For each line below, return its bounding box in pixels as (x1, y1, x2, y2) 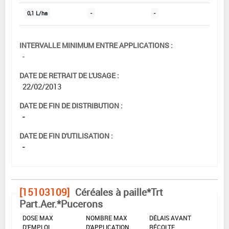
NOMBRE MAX (86, 214, 127, 222)
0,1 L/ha (27, 10, 48, 17)
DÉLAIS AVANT (149, 214, 191, 222)
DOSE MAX (22, 214, 53, 222)
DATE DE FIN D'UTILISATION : (19, 131, 113, 141)
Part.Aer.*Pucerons (19, 197, 103, 211)
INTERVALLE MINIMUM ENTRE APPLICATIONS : (19, 40, 173, 51)
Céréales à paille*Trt (75, 186, 163, 199)
